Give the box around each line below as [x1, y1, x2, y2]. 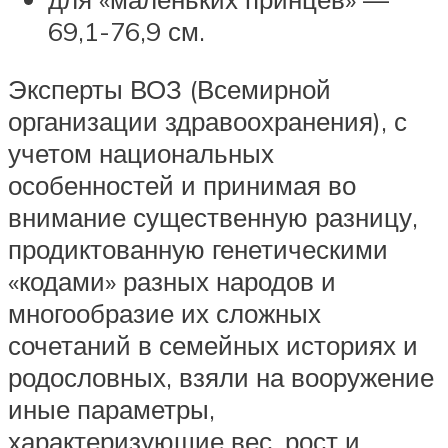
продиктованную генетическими [8, 232, 388, 265]
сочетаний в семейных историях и [8, 328, 418, 361]
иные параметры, [8, 392, 215, 425]
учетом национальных [8, 136, 274, 169]
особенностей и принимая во [8, 168, 356, 201]
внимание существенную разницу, [8, 200, 418, 233]
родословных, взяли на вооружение [8, 360, 434, 393]
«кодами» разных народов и [8, 264, 336, 297]
